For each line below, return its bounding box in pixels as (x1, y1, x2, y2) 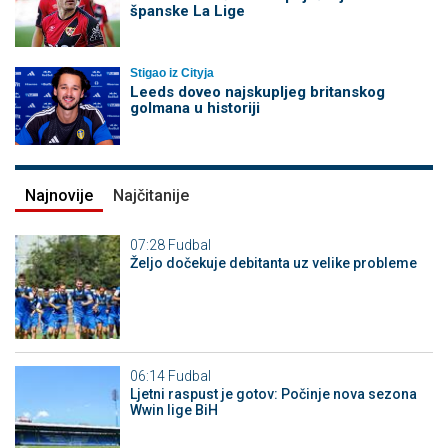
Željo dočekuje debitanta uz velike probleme (129, 254, 417, 271)
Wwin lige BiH (129, 402, 218, 419)
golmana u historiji (129, 99, 260, 118)
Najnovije (25, 185, 93, 205)
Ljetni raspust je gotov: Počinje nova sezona (129, 386, 417, 403)
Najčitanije (113, 185, 189, 205)
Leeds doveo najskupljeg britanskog (129, 83, 385, 102)
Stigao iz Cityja (129, 66, 214, 81)
